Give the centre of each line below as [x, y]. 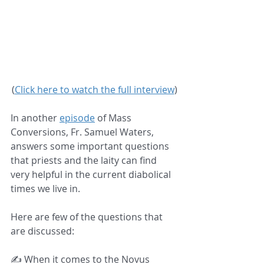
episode [77, 118]
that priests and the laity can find [85, 161]
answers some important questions [91, 146]
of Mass [114, 118]
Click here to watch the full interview [94, 90]
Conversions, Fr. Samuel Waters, [83, 132]
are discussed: [45, 231]
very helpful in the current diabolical [92, 175]
